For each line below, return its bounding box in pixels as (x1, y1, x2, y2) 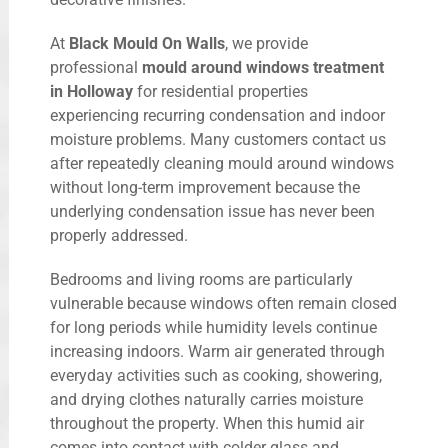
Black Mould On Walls (69, 34, 225, 54)
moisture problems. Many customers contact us (50, 130, 386, 150)
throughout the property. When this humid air (50, 414, 364, 434)
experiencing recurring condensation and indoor (50, 106, 385, 126)
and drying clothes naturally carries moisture (50, 390, 363, 410)
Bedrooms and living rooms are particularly (50, 270, 353, 290)
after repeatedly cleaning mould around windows (50, 154, 394, 174)
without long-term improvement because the (50, 178, 360, 198)
